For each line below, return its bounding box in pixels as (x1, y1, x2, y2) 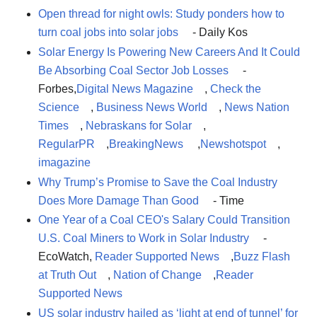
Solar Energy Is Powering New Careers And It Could (38, 45, 300, 58)
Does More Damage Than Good (38, 194, 199, 207)
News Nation (224, 100, 289, 113)
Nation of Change (113, 269, 202, 282)
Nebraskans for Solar (86, 119, 192, 132)
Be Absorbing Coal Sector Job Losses (38, 64, 229, 76)
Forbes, (38, 82, 76, 95)
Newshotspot (200, 137, 266, 150)
